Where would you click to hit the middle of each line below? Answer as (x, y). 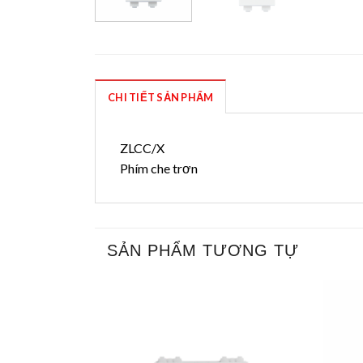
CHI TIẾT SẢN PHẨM (161, 98)
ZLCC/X (142, 148)
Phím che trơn (159, 169)
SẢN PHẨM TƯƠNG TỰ (203, 251)
